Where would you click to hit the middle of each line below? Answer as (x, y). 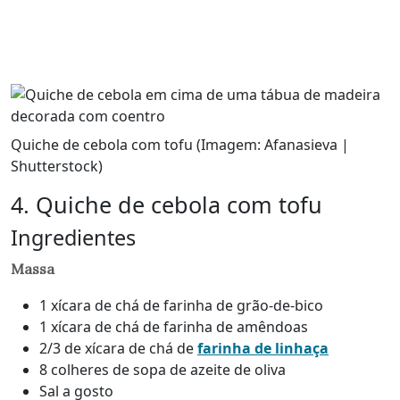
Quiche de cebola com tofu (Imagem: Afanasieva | (180, 144)
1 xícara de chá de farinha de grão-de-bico (181, 305)
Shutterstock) (57, 166)
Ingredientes (76, 237)
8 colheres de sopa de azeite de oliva (162, 369)
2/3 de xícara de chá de (118, 348)
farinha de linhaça (263, 348)
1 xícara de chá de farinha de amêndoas (174, 326)
